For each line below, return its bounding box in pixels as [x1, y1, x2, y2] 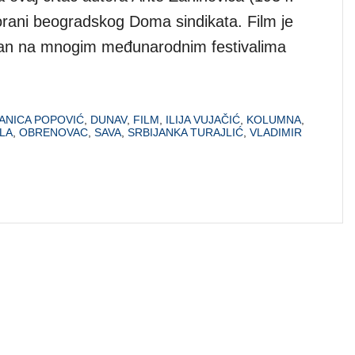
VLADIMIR [250, 125, 302, 139]
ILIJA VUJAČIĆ [166, 113, 240, 126]
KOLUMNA [246, 113, 301, 126]
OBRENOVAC [19, 125, 88, 139]
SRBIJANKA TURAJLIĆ [128, 125, 243, 139]
